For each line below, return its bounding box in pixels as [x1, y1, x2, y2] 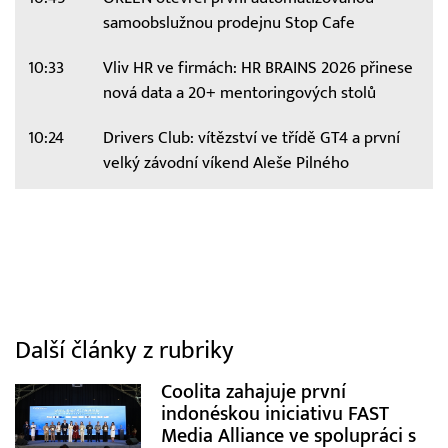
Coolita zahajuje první [160, 379, 346, 403]
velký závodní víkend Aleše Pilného [102, 153, 349, 174]
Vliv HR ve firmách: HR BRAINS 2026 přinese [102, 58, 413, 79]
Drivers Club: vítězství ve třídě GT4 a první [102, 128, 400, 149]
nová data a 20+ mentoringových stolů [102, 83, 376, 104]
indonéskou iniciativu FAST [160, 401, 389, 425]
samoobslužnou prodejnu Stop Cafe [102, 13, 355, 34]
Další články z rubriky [15, 335, 234, 365]
